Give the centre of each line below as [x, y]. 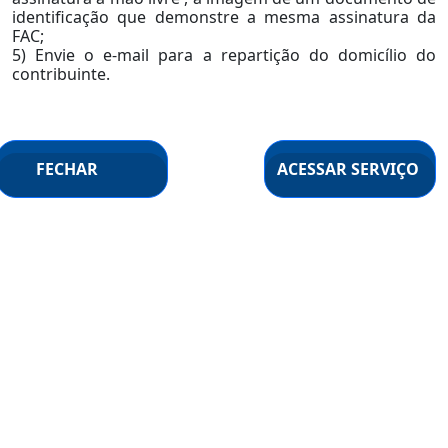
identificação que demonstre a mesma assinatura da [224, 17]
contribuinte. [61, 74]
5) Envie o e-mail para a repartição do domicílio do [224, 55]
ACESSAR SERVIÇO [348, 169]
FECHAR [67, 169]
